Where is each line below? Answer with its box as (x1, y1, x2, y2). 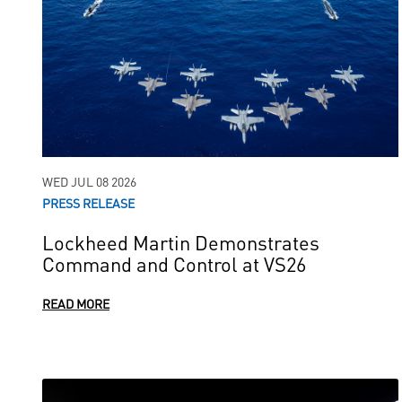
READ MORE (42, 294, 109, 312)
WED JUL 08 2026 (42, 172, 136, 190)
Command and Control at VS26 (42, 249, 306, 277)
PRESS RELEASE (42, 194, 135, 212)
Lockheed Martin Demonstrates (42, 228, 319, 256)
